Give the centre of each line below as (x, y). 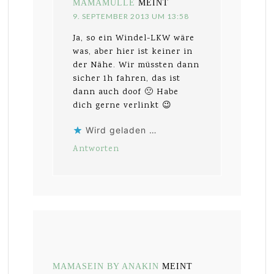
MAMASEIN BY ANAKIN (106, 266)
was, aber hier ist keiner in (133, 52)
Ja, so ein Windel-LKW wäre (134, 38)
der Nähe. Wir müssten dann (136, 65)
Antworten (96, 149)
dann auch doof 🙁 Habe (126, 92)
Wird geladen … (122, 130)
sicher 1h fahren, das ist (127, 79)
